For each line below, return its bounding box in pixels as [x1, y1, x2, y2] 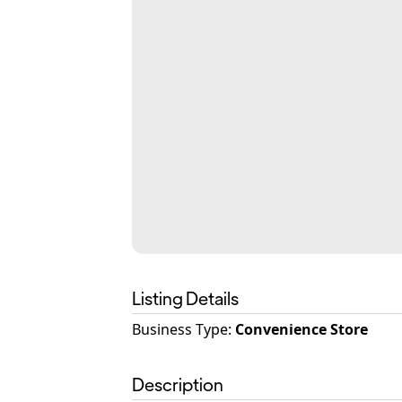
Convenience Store [235, 319, 368, 339]
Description [132, 372, 223, 395]
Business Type [132, 319, 228, 339]
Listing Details [132, 286, 239, 309]
